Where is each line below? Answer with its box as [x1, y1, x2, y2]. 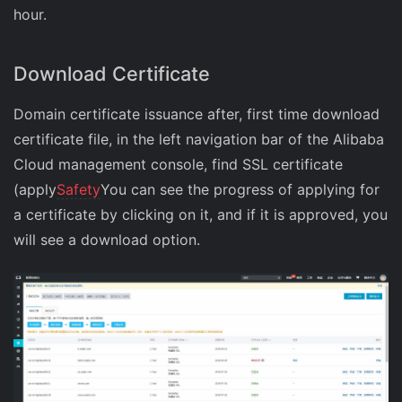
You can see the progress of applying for [100, 180, 380, 198]
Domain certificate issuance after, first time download [13, 105, 380, 123]
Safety [57, 180, 100, 198]
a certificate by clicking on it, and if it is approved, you [13, 205, 388, 223]
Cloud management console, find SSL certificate [13, 155, 343, 173]
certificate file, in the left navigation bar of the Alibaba [13, 130, 384, 148]
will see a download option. [13, 231, 200, 249]
